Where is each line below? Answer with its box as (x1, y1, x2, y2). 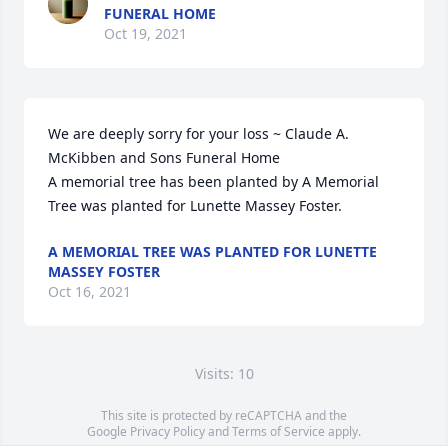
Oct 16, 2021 (48, 282, 131, 301)
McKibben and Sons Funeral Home (48, 148, 280, 167)
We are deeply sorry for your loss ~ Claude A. (48, 124, 349, 143)
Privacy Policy (130, 423, 205, 440)
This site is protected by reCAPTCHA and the (101, 407, 347, 424)
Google (87, 423, 130, 440)
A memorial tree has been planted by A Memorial (48, 172, 379, 191)
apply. (325, 423, 361, 440)
